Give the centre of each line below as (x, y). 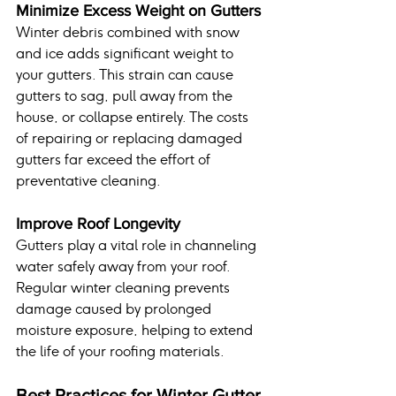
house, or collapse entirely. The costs (134, 118)
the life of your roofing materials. (120, 352)
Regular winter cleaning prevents (125, 288)
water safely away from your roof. (125, 267)
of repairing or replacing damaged (131, 139)
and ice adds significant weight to (126, 54)
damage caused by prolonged (115, 309)
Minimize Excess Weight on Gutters (138, 11)
